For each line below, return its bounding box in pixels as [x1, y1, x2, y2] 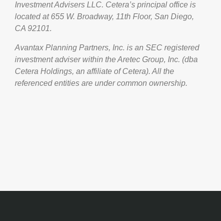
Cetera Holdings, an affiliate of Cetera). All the [15, 67, 174, 75]
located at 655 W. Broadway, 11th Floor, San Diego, [15, 12, 194, 21]
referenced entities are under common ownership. [15, 78, 187, 87]
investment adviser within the [15, 55, 117, 64]
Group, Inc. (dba [140, 55, 198, 64]
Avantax [15, 43, 43, 52]
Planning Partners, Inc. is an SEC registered [43, 43, 199, 52]
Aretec [117, 55, 140, 64]
